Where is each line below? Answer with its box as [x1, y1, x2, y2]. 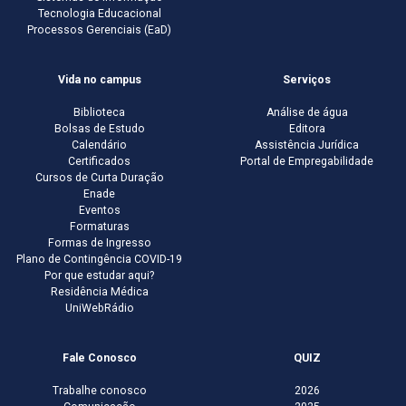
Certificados [68, 155, 130, 169]
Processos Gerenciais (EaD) [27, 24, 171, 37]
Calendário [72, 139, 127, 152]
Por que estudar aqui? [44, 269, 154, 283]
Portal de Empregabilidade [240, 155, 373, 169]
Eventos [78, 204, 121, 217]
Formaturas [69, 220, 130, 234]
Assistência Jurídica [255, 139, 359, 152]
